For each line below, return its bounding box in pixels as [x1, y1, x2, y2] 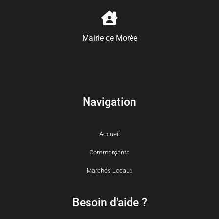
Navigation [83, 95, 136, 109]
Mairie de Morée [82, 33, 137, 43]
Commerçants [89, 148, 130, 156]
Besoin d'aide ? [72, 196, 147, 209]
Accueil [99, 130, 120, 138]
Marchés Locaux [87, 166, 132, 174]
